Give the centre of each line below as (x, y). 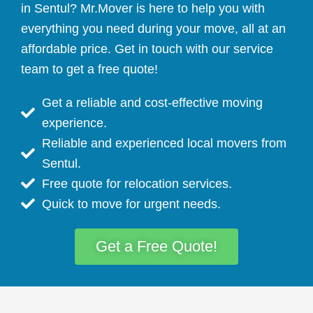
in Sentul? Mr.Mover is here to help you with (143, 8)
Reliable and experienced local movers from (164, 143)
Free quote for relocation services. (137, 183)
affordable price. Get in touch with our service (147, 49)
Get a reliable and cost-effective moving (152, 102)
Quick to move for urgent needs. (131, 204)
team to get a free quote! (89, 69)
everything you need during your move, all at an (153, 29)
